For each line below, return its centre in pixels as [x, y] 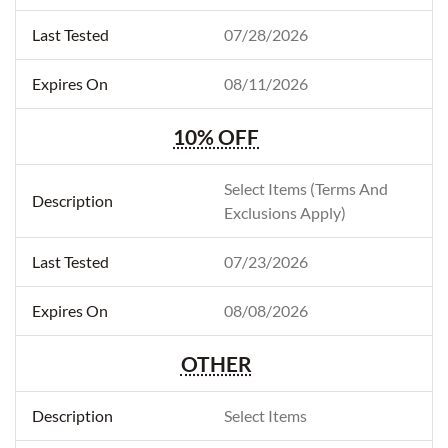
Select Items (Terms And [306, 188]
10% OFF [216, 136]
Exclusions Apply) [285, 212]
